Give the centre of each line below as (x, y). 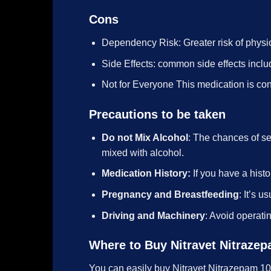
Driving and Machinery (153, 215)
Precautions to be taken (157, 114)
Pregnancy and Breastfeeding (170, 195)
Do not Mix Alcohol (145, 137)
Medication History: (146, 174)
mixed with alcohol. (142, 152)
